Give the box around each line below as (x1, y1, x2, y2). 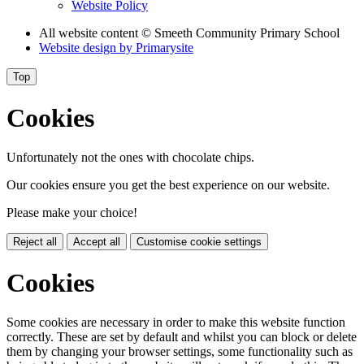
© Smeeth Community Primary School (141, 26, 340, 41)
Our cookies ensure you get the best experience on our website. (6, 178, 330, 193)
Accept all (73, 236, 120, 249)
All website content (39, 26, 141, 41)
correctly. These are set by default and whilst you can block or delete (6, 330, 357, 344)
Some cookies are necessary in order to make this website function (6, 315, 345, 330)
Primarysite (136, 41, 193, 55)
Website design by (39, 41, 136, 55)
